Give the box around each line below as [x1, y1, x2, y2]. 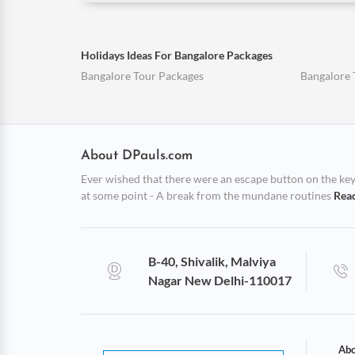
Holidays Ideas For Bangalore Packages [81, 48, 273, 62]
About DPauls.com [81, 149, 193, 162]
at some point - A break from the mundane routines [81, 189, 334, 202]
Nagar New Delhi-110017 [148, 273, 292, 288]
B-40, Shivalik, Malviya [148, 254, 277, 269]
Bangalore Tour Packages [81, 69, 204, 82]
